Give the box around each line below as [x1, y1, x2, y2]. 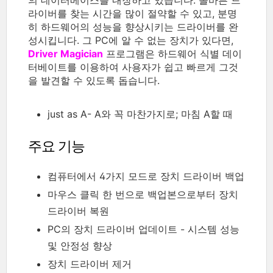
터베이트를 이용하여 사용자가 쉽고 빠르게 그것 [28, 60, 238, 73]
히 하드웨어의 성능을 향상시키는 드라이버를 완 [28, 20, 238, 33]
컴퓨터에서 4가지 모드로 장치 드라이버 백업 [48, 169, 244, 182]
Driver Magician [28, 47, 103, 60]
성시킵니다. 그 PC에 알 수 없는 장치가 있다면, [28, 34, 233, 46]
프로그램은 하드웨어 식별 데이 [103, 47, 242, 60]
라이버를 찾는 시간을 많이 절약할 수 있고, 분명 [28, 7, 237, 19]
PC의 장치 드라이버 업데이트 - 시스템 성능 [48, 222, 239, 235]
